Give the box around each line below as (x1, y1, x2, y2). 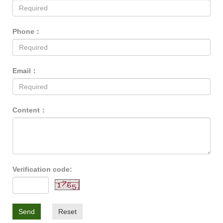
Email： (12, 66, 38, 75)
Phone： (12, 27, 41, 35)
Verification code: (12, 165, 72, 173)
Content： (12, 106, 47, 114)
